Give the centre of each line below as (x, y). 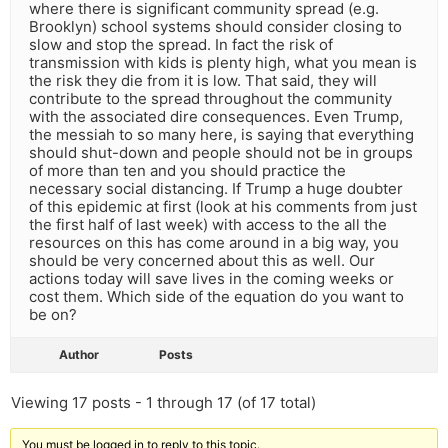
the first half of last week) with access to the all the (208, 225)
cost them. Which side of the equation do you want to (216, 297)
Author (79, 355)
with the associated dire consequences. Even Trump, (216, 117)
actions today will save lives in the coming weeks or (211, 279)
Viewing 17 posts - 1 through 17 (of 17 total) (163, 403)
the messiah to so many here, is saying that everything (221, 135)
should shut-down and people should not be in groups (221, 153)
